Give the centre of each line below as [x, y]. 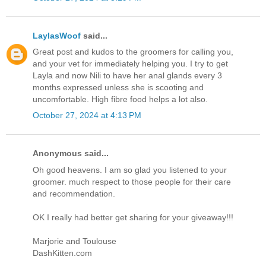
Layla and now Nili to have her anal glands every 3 [127, 76]
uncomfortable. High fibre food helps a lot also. [120, 99]
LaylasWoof [57, 35]
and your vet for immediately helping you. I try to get [130, 64]
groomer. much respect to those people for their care [132, 181]
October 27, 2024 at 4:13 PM [87, 115]
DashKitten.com [62, 253]
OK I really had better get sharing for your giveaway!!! [133, 217]
